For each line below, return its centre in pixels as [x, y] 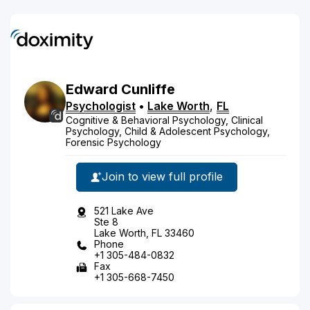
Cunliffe [148, 89]
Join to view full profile [162, 176]
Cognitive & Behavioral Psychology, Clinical [164, 120]
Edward [92, 89]
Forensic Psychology [113, 142]
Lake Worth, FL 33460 [144, 232]
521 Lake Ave [124, 210]
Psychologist [101, 106]
